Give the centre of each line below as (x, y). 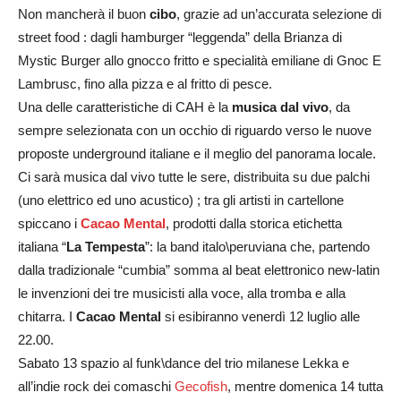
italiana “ (42, 246)
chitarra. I (47, 316)
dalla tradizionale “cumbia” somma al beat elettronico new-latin (199, 269)
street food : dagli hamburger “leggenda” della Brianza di (180, 37)
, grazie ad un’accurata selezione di (279, 13)
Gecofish (201, 386)
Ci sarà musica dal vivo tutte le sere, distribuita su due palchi (194, 176)
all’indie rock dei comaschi (96, 386)
